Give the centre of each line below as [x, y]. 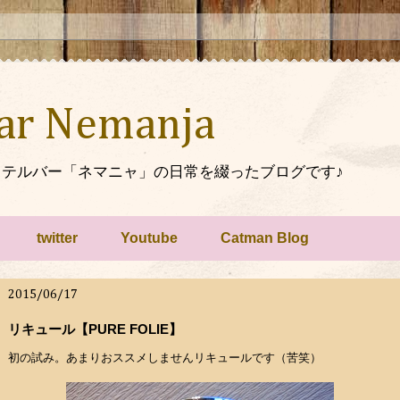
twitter [57, 238]
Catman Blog [265, 238]
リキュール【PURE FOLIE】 [95, 329]
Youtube [149, 238]
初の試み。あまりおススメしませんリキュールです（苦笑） [165, 358]
